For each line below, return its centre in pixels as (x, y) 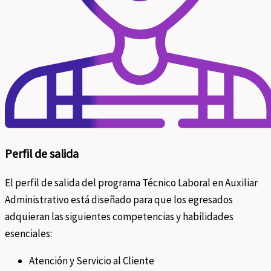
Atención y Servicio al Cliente (92, 260)
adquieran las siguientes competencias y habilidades (119, 216)
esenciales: (28, 233)
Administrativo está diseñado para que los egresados (119, 199)
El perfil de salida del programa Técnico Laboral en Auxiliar (131, 182)
